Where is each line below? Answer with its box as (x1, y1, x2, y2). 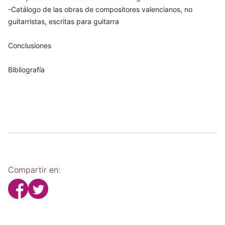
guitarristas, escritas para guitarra (8, 17, 119, 26)
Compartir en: (8, 165, 60, 175)
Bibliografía (8, 65, 45, 74)
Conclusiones (8, 41, 51, 50)
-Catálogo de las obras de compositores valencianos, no (8, 5, 192, 14)
